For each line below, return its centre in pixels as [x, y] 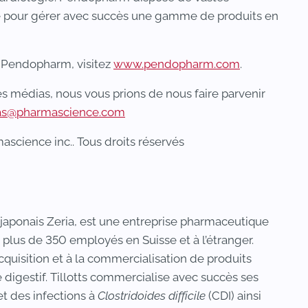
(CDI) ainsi [233, 296]
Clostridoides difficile [152, 296]
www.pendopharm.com [177, 64]
